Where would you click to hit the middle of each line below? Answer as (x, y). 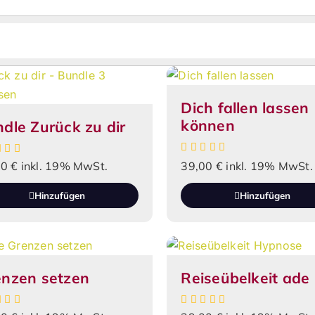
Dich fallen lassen (245, 108)
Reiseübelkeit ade (245, 278)
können (208, 125)
